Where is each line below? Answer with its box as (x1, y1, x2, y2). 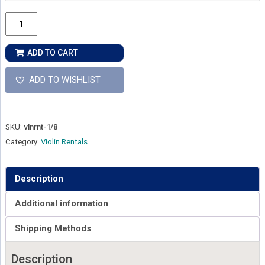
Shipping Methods (14, 223, 91, 234)
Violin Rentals (40, 137, 88, 146)
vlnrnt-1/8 (23, 122, 57, 131)
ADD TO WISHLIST (28, 75, 101, 86)
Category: (5, 137, 41, 146)
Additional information (14, 198, 108, 209)
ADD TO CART (27, 48, 78, 58)
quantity (4, 87, 35, 98)
